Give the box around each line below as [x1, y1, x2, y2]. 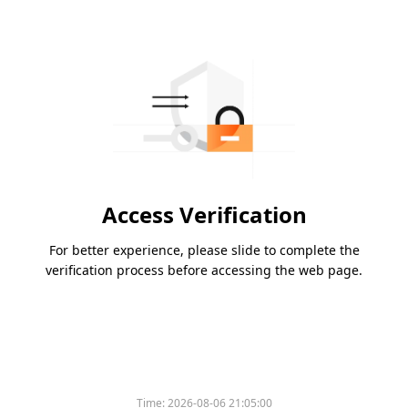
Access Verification [101, 199, 307, 230]
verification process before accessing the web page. [46, 261, 362, 280]
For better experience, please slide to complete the [48, 241, 360, 260]
